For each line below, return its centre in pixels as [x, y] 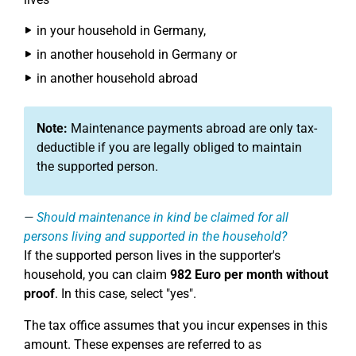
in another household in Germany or [137, 54]
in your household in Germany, [121, 31]
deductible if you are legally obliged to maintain [169, 147]
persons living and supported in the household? [155, 236]
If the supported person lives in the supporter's [152, 255]
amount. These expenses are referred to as [143, 344]
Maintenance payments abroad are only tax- [192, 128]
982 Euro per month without [249, 275]
